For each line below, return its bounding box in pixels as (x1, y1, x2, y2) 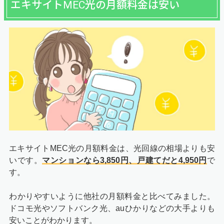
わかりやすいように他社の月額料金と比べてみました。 (9, 191, 215, 200)
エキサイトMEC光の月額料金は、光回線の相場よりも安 (9, 143, 215, 152)
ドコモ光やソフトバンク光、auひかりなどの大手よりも (9, 203, 215, 212)
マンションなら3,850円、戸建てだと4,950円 (42, 155, 207, 164)
